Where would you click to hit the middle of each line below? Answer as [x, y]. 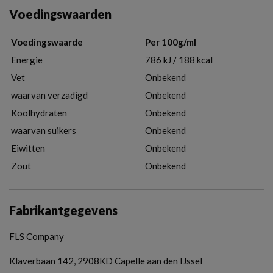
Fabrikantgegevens [63, 210]
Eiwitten [28, 148]
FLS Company [37, 236]
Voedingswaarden [60, 14]
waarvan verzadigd [49, 95]
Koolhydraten [39, 112]
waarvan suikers [44, 130]
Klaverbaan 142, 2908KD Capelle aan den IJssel [106, 261]
